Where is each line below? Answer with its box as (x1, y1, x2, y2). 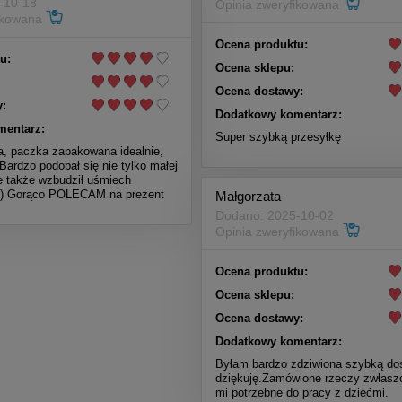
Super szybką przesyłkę (215, 129, 341, 144)
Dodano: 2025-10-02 (215, 208, 334, 223)
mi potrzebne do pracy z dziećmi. (215, 385, 389, 399)
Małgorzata (215, 188, 281, 205)
